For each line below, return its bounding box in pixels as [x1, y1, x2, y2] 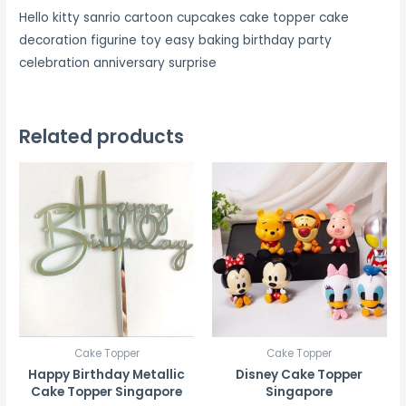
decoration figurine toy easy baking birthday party [19, 32, 333, 50]
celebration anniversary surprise [19, 54, 217, 72]
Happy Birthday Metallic [28, 365, 186, 383]
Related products [19, 122, 185, 150]
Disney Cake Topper [236, 365, 363, 383]
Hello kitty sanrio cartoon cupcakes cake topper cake [19, 9, 350, 27]
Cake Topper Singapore [31, 382, 183, 401]
